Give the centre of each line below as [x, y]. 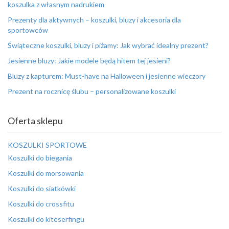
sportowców [28, 30]
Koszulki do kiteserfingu [46, 219]
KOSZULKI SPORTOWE [47, 145]
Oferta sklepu [35, 121]
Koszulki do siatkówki [42, 188]
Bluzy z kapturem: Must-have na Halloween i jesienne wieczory [107, 76]
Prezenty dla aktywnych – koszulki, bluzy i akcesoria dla [94, 20]
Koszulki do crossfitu [41, 204]
